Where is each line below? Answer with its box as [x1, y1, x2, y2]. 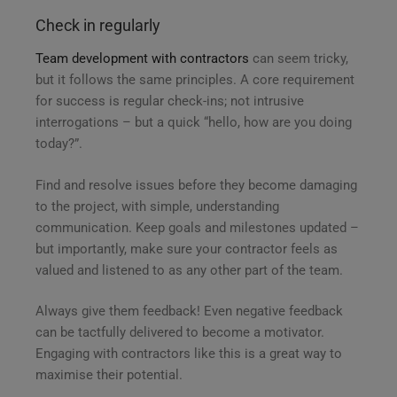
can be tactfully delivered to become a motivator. [35, 324, 324, 341]
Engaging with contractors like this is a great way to [35, 346, 342, 362]
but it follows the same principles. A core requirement [35, 72, 354, 89]
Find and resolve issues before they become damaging [35, 176, 357, 193]
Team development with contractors [35, 51, 249, 67]
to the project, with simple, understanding [35, 198, 279, 214]
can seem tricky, [249, 51, 348, 67]
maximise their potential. [35, 367, 183, 384]
